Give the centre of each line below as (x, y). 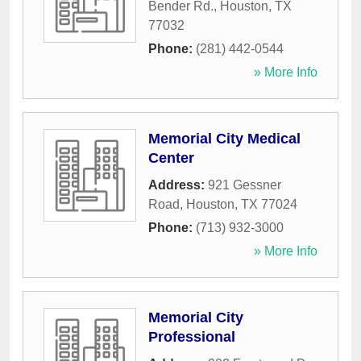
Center (171, 158)
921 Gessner (245, 185)
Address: (178, 185)
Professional (192, 337)
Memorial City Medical (224, 139)
